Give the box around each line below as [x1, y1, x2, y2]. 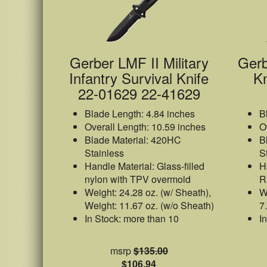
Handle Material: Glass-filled [85, 159, 204, 173]
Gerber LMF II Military [69, 52, 209, 73]
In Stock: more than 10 [85, 212, 179, 225]
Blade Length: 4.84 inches [85, 107, 195, 120]
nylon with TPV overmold [85, 172, 191, 186]
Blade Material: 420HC [85, 133, 181, 147]
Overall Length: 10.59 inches [85, 120, 206, 133]
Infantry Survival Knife [69, 67, 209, 88]
